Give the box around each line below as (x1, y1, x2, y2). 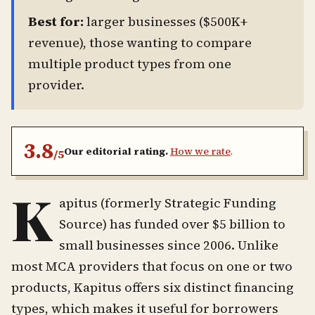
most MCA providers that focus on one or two (11, 257, 292, 275)
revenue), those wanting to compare (28, 33, 252, 51)
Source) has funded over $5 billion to (59, 214, 285, 233)
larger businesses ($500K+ (84, 12, 247, 30)
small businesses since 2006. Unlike (59, 236, 278, 254)
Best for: (28, 12, 84, 30)
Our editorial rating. (64, 143, 168, 158)
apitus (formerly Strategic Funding (59, 193, 276, 212)
